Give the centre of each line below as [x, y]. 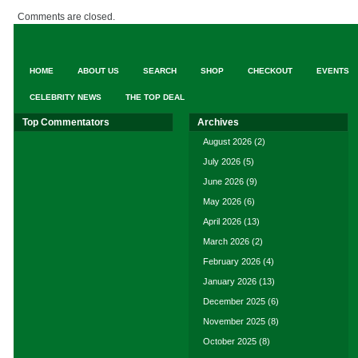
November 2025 [234, 321]
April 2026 [222, 221]
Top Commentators [66, 122]
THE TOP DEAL [155, 97]
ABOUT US [98, 71]
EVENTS [333, 71]
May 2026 [222, 201]
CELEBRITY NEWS [66, 97]
